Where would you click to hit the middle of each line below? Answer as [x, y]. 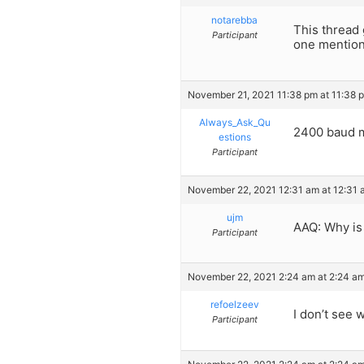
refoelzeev [234, 305]
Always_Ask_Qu [234, 122]
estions [234, 136]
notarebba [234, 20]
